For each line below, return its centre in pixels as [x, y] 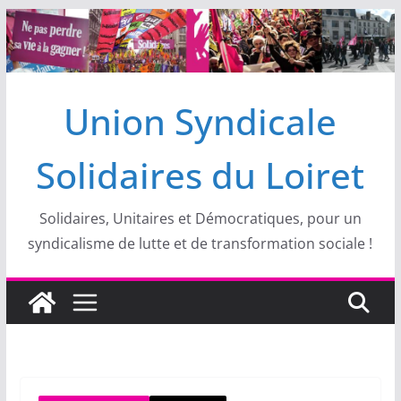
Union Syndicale [200, 122]
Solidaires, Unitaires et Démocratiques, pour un [200, 219]
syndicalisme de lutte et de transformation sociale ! [200, 244]
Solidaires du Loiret [200, 175]
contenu [33, 71]
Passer [28, 21]
